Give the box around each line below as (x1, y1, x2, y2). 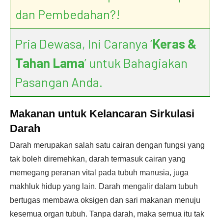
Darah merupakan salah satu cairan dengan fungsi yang (10, 141, 205, 149)
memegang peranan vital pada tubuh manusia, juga (10, 168, 189, 177)
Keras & (152, 36, 196, 51)
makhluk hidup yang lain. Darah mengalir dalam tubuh (10, 182, 198, 191)
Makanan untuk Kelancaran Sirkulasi (10, 108, 194, 120)
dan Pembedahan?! (15, 6, 120, 22)
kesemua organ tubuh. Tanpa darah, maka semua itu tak (10, 210, 204, 218)
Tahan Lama (15, 55, 84, 70)
